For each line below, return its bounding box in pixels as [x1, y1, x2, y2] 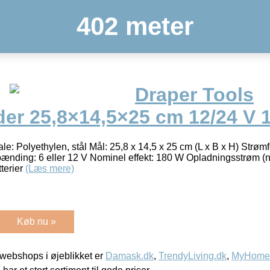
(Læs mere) [25, 163, 74, 174]
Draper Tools [135, 84, 254, 106]
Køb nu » [17, 216, 56, 227]
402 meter [77, 12, 193, 40]
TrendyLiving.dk [159, 250, 227, 261]
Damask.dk [105, 250, 154, 261]
